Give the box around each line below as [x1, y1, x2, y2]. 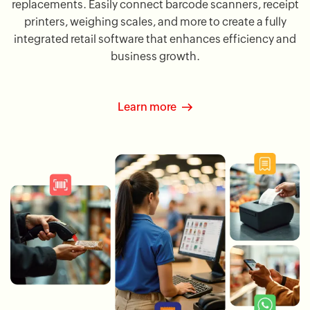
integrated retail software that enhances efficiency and [14, 33, 296, 46]
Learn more [118, 100, 176, 114]
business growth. [110, 50, 200, 64]
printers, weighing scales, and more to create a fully [24, 15, 286, 29]
